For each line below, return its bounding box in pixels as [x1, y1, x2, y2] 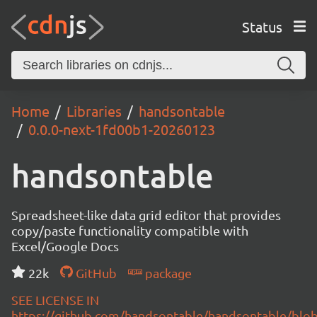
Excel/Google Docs [11, 238, 119, 253]
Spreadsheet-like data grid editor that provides [11, 207, 281, 222]
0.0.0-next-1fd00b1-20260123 [28, 120, 215, 138]
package [142, 265, 192, 280]
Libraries [67, 102, 122, 120]
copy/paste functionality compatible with [11, 223, 248, 238]
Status [241, 17, 282, 35]
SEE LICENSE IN [11, 292, 99, 307]
